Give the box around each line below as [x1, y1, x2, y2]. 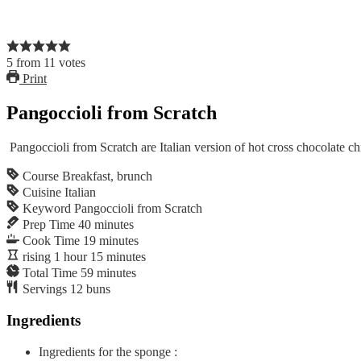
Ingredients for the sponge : [39, 344, 177, 359]
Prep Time [23, 218, 75, 232]
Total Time [23, 266, 77, 280]
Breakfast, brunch [62, 169, 152, 184]
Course [23, 169, 59, 184]
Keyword [23, 201, 71, 216]
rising [23, 250, 51, 264]
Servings [23, 282, 67, 297]
